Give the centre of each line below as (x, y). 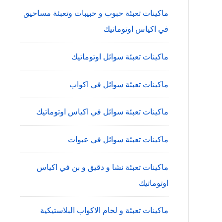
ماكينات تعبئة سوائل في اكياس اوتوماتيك (102, 112)
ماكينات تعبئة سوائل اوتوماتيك (120, 56)
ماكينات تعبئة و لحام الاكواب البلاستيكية (104, 210)
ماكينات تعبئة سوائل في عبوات (118, 139)
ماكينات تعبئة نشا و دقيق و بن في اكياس (103, 167)
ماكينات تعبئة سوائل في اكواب (119, 84)
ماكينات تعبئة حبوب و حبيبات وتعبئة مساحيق (96, 13)
